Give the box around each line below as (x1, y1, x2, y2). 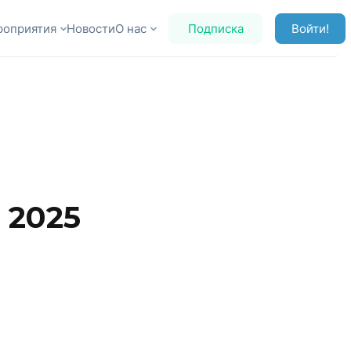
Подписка (187, 20, 244, 36)
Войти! (291, 20, 330, 36)
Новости (67, 20, 116, 36)
